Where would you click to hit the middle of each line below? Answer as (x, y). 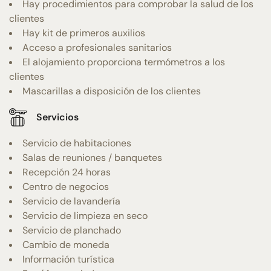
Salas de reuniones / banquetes (92, 157)
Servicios (57, 117)
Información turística (68, 259)
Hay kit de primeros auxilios (84, 33)
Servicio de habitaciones (77, 143)
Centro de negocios (66, 186)
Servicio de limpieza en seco (85, 215)
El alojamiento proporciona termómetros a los (124, 62)
